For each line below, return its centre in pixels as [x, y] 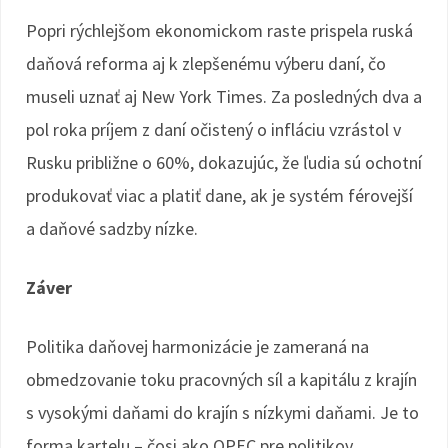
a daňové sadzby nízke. [112, 228]
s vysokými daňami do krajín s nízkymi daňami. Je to [222, 412]
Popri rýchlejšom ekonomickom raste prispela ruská [219, 30]
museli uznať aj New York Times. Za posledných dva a [224, 96]
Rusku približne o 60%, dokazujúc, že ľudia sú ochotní [224, 162]
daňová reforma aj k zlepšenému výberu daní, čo [206, 63]
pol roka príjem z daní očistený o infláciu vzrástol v [213, 129]
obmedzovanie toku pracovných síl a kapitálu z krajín [221, 379]
